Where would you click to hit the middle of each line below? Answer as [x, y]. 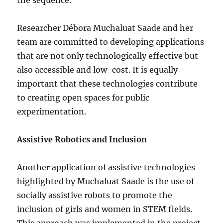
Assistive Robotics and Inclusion [82, 139]
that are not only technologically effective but [108, 56]
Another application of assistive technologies [106, 167]
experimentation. [52, 111]
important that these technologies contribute [108, 84]
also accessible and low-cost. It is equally [98, 70]
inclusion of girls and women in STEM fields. [105, 209]
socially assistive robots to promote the [95, 195]
